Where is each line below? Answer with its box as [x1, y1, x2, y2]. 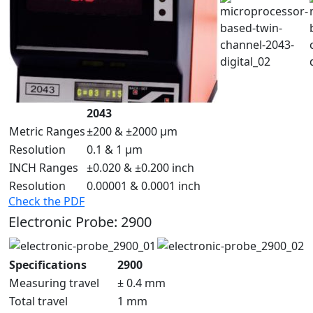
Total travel [9, 293, 68, 309]
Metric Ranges [9, 123, 85, 139]
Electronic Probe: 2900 [8, 212, 152, 231]
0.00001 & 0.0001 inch [87, 177, 201, 194]
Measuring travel [9, 275, 99, 291]
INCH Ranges [9, 159, 78, 175]
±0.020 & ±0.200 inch [87, 159, 194, 175]
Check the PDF [8, 193, 85, 209]
